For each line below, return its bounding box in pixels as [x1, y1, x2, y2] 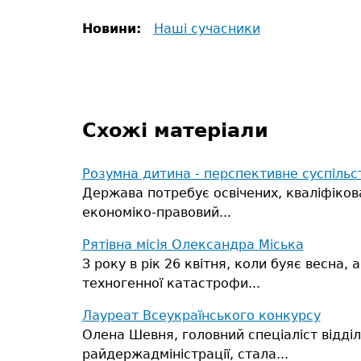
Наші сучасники [153, 21, 260, 36]
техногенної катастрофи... [81, 276, 260, 291]
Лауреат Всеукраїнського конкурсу [81, 308, 321, 323]
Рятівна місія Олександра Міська [81, 237, 304, 252]
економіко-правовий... [81, 205, 231, 220]
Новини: [81, 21, 146, 36]
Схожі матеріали [81, 119, 268, 142]
